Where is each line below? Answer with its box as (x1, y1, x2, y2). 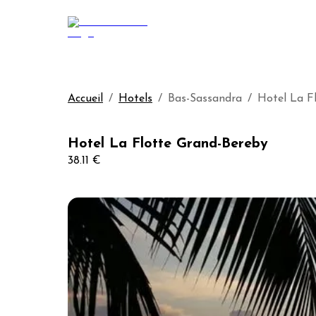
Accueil (68, 93, 103, 104)
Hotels (119, 93, 152, 104)
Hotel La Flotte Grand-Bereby (68, 137, 268, 151)
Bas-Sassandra (168, 93, 242, 104)
